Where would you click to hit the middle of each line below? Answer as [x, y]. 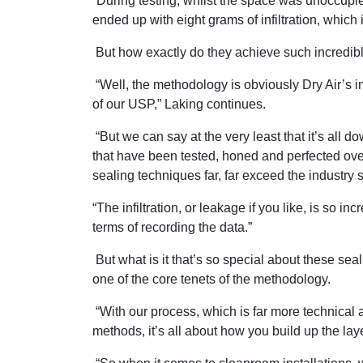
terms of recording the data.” [172, 227]
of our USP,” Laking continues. [179, 104]
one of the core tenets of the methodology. [211, 279]
